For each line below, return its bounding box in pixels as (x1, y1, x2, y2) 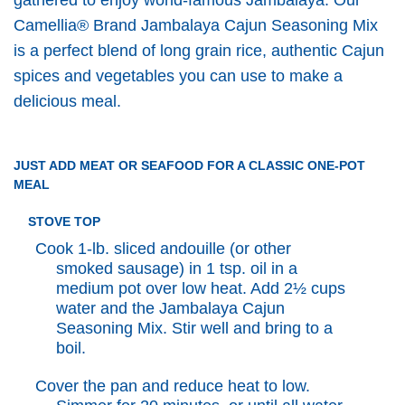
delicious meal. (13, 91, 121, 110)
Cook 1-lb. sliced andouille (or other (34, 239, 291, 258)
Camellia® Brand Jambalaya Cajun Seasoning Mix (13, 15, 378, 34)
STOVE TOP (27, 213, 100, 229)
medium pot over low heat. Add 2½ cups (55, 278, 345, 297)
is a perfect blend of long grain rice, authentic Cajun (13, 41, 384, 60)
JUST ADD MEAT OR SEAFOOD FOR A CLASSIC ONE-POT (13, 158, 365, 174)
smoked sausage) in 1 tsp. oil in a (55, 259, 297, 278)
